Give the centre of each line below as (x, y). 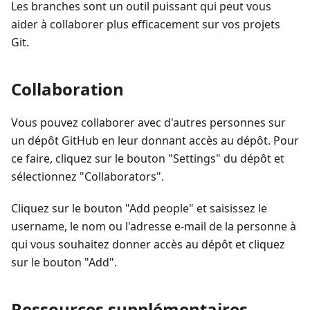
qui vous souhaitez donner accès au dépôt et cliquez (148, 245)
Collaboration (67, 89)
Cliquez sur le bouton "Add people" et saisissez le (139, 209)
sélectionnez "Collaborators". (88, 177)
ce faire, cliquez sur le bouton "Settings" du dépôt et (148, 159)
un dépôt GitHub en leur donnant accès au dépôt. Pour (155, 141)
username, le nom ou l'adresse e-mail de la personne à (154, 227)
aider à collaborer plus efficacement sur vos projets (146, 25)
